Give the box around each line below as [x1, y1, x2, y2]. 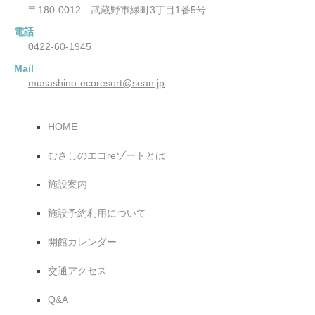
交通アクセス [48, 264, 107, 276]
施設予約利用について [48, 207, 146, 219]
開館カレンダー [48, 236, 117, 247]
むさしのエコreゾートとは [48, 149, 165, 161]
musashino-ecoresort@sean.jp [28, 77, 165, 89]
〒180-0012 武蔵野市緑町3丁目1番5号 [28, 4, 206, 15]
